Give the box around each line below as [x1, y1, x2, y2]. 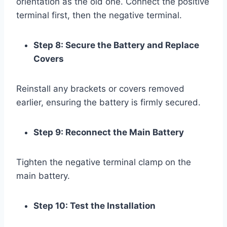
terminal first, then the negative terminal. [16, 10, 182, 20]
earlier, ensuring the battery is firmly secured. [16, 97, 201, 107]
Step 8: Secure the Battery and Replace [33, 40, 199, 50]
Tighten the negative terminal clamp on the [16, 157, 191, 167]
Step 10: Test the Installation [33, 200, 156, 211]
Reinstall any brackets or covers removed [16, 83, 184, 94]
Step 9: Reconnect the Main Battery [33, 127, 184, 137]
